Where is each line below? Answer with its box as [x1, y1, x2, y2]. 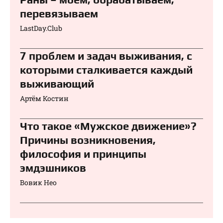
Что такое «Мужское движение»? [20, 119, 197, 133]
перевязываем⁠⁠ [20, 7, 98, 20]
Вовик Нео [20, 178, 57, 188]
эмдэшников [20, 161, 86, 175]
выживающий [20, 77, 94, 91]
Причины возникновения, [20, 133, 156, 147]
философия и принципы [20, 147, 146, 161]
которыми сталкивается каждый [20, 63, 193, 77]
